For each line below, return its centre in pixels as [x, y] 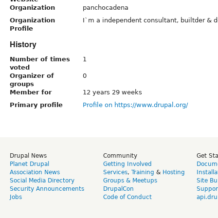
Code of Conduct [127, 197]
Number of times [40, 59]
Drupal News [28, 155]
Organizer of [32, 75]
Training [143, 172]
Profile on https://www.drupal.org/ [135, 105]
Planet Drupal [29, 164]
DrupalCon [118, 189]
